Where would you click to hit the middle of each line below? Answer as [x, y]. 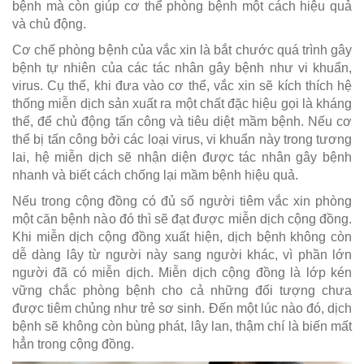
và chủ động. [49, 24]
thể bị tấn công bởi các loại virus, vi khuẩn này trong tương [182, 140]
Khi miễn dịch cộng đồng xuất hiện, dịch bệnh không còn [182, 237]
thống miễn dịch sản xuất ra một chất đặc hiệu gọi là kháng [182, 104]
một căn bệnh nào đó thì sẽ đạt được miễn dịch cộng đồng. [182, 219]
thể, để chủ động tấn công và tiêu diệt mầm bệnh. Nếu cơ [182, 122]
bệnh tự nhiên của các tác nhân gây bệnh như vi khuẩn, [182, 68]
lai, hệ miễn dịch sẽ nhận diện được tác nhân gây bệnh [182, 158]
